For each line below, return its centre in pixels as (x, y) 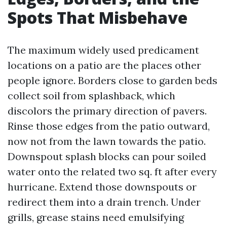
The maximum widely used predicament (103, 50)
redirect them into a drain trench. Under (104, 202)
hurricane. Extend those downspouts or (102, 187)
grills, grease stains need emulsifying (96, 217)
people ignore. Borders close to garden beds (112, 80)
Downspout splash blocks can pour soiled (107, 156)
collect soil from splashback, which (91, 96)
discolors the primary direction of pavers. (107, 111)
